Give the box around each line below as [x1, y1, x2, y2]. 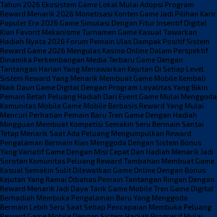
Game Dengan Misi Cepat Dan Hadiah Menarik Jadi [46, 147, 214, 156]
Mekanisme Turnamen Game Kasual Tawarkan [42, 27, 197, 36]
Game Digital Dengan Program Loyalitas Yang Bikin [36, 82, 208, 92]
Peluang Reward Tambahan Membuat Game [67, 156, 215, 165]
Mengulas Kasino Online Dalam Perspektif [67, 46, 208, 55]
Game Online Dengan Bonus [113, 165, 206, 174]
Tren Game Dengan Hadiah [108, 110, 197, 119]
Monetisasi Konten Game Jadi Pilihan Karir [75, 9, 216, 18]
